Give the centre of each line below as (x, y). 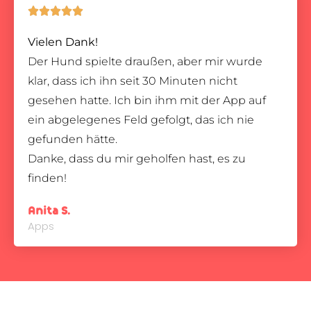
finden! (47, 178)
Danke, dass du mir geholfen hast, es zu (137, 159)
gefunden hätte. (73, 139)
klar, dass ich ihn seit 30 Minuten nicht (133, 81)
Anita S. (49, 211)
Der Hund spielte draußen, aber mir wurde (145, 61)
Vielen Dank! (63, 42)
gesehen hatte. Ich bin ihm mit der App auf (147, 100)
